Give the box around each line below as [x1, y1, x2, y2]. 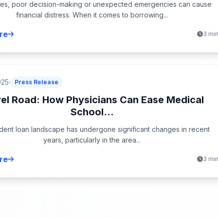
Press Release [15, 78, 59, 86]
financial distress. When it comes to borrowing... [16, 10, 168, 19]
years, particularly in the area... [43, 135, 141, 144]
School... [70, 106, 114, 118]
